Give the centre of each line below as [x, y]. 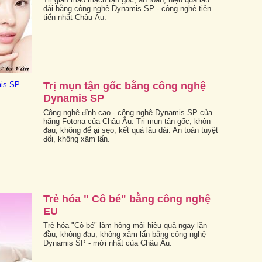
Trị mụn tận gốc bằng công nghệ [125, 86]
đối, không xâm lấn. [77, 139]
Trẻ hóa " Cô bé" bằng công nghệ [127, 199]
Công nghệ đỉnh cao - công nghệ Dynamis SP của [128, 112]
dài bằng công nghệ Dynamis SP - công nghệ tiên [127, 8]
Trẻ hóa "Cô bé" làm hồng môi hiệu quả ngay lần [125, 225]
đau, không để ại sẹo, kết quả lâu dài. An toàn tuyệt [131, 130]
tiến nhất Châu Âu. [75, 17]
